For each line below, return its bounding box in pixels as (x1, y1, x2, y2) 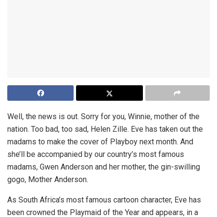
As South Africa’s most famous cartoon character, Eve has (7, 195, 201, 205)
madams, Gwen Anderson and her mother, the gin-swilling (7, 162, 200, 172)
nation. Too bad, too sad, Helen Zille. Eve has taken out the (7, 124, 203, 134)
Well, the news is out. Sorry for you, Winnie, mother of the (7, 112, 200, 122)
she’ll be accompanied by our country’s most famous (7, 150, 184, 159)
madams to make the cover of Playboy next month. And (7, 137, 193, 147)
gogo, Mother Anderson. (7, 175, 88, 185)
